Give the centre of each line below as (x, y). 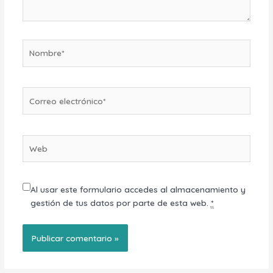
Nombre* (39, 46)
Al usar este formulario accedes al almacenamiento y (138, 190)
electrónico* (45, 107)
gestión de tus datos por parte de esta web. (120, 203)
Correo (35, 93)
